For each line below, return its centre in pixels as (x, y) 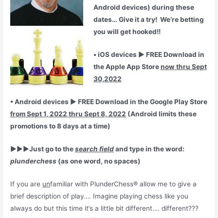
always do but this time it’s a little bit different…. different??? (106, 208)
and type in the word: (149, 149)
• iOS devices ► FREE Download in (149, 55)
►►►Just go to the (43, 149)
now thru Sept (183, 67)
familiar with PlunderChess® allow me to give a (124, 184)
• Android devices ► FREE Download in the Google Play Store (109, 102)
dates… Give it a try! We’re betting (148, 20)
